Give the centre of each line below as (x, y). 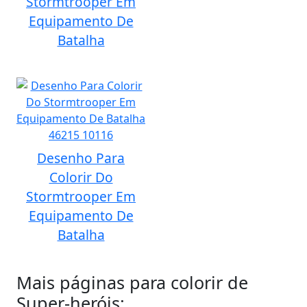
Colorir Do (81, 177)
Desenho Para (81, 158)
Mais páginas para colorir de (132, 282)
